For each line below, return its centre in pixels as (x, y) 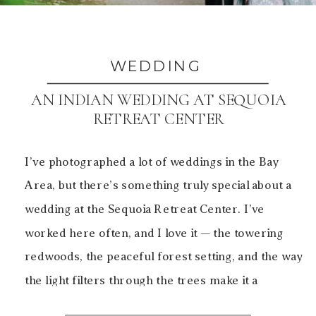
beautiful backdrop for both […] (110, 304)
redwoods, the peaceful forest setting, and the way (164, 257)
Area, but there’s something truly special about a (158, 186)
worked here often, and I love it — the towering (154, 233)
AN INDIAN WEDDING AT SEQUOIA (159, 101)
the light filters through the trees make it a (141, 280)
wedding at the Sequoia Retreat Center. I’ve (145, 209)
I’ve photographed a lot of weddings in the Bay (152, 162)
